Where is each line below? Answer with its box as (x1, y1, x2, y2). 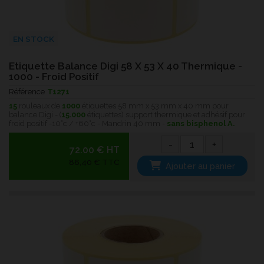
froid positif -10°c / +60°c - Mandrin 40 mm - (9, 118, 167, 128)
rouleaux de (17, 101, 62, 110)
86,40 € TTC (68, 157, 120, 167)
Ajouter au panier (166, 161, 236, 171)
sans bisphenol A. (167, 118, 235, 128)
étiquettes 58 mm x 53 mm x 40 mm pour (80, 101, 229, 110)
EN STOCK (12, 34, 54, 44)
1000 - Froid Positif (9, 71, 99, 83)
